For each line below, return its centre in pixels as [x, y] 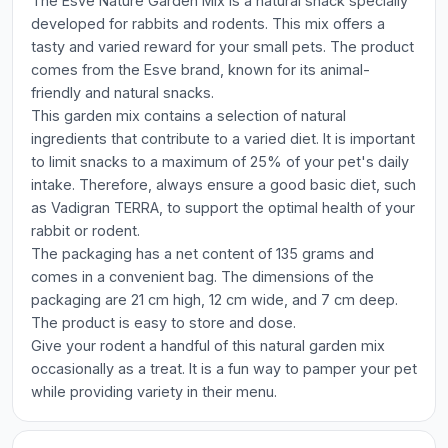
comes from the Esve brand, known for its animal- [200, 69]
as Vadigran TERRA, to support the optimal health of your [223, 207]
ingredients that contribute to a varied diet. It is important [223, 138]
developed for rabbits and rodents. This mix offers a [208, 23]
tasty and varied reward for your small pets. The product [222, 46]
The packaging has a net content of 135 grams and [202, 253]
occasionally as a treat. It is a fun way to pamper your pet [224, 368]
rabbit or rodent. [85, 230]
